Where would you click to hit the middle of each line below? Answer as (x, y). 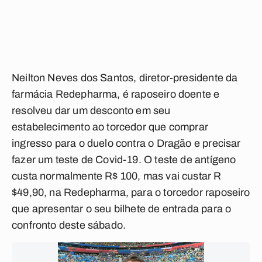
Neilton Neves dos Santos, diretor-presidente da (125, 78)
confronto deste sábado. (69, 225)
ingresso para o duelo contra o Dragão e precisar (126, 143)
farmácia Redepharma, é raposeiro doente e (116, 94)
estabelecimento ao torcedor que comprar (110, 127)
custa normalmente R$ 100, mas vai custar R (117, 176)
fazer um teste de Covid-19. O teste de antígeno (124, 160)
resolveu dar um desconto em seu (91, 111)
